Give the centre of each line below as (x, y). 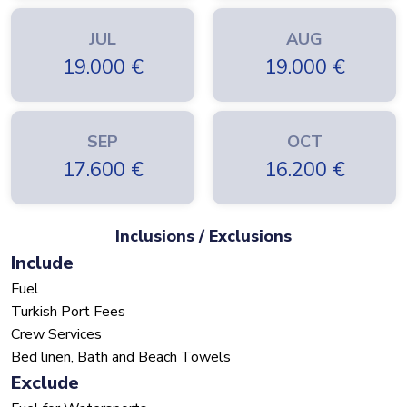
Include (42, 263)
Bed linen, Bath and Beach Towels (121, 357)
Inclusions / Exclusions (203, 237)
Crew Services (56, 335)
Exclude (45, 383)
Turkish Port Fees (68, 312)
